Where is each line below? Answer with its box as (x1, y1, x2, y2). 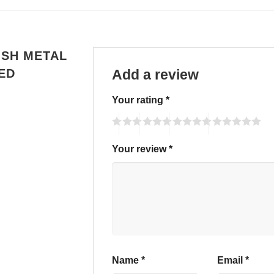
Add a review (111, 67, 202, 83)
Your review (111, 143, 169, 155)
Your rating (111, 94, 166, 105)
